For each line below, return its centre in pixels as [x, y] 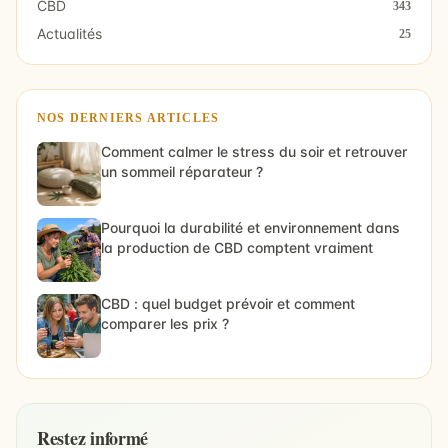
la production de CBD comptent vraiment [237, 247]
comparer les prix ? [165, 323]
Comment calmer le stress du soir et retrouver [254, 151]
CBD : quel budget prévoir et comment [228, 303]
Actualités [69, 33]
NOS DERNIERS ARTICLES [128, 117]
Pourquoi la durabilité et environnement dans [250, 227]
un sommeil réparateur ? [182, 171]
